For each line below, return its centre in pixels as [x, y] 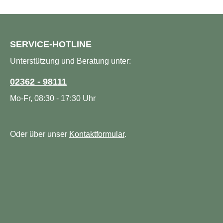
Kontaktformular [97, 134]
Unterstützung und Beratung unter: [70, 61]
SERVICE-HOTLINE [51, 45]
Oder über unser [40, 134]
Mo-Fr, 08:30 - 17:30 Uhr [53, 99]
